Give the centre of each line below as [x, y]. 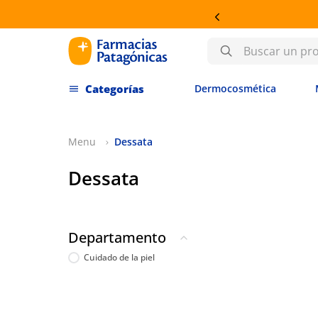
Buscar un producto [260, 43]
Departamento [117, 237]
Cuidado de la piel [120, 257]
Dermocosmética [235, 88]
